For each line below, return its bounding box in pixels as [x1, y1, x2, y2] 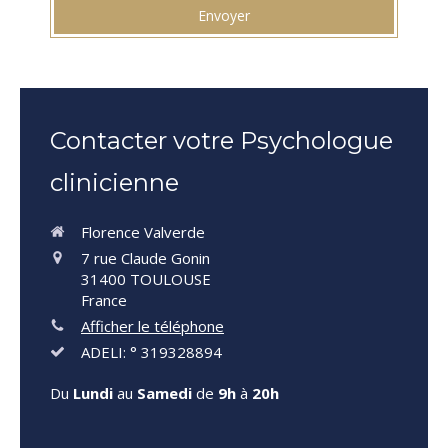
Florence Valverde [81, 222, 205, 242]
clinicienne [50, 168, 179, 197]
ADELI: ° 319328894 [81, 342, 222, 362]
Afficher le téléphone [81, 316, 224, 336]
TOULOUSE [130, 269, 211, 289]
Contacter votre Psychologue [50, 126, 393, 155]
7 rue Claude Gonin [81, 248, 210, 268]
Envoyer [198, 6, 250, 25]
